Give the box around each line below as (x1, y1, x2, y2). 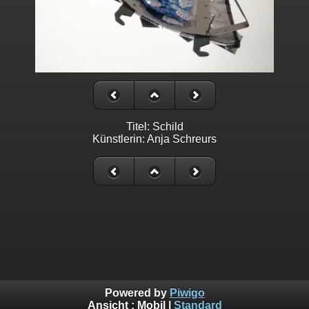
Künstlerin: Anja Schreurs (92, 133, 217, 146)
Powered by (104, 287, 170, 299)
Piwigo (169, 287, 205, 299)
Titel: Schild (126, 121, 183, 133)
